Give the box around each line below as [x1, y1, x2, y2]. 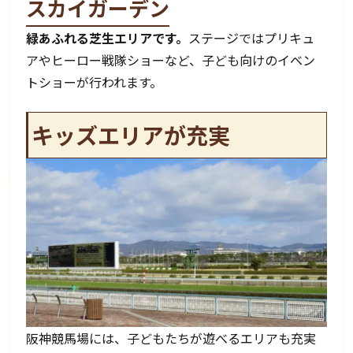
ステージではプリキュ [188, 28, 315, 47]
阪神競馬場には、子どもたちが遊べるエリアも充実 [26, 329, 317, 348]
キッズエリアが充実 [32, 118, 231, 150]
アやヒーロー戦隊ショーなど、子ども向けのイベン [26, 50, 316, 69]
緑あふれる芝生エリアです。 [26, 28, 189, 47]
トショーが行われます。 [26, 72, 163, 91]
